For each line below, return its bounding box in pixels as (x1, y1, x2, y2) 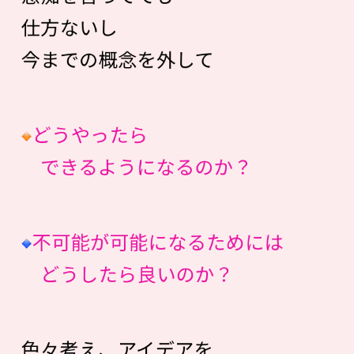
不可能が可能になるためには (32, 227, 284, 255)
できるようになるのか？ (21, 152, 254, 180)
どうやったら (32, 119, 149, 148)
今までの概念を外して (21, 44, 215, 73)
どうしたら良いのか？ (21, 259, 235, 288)
